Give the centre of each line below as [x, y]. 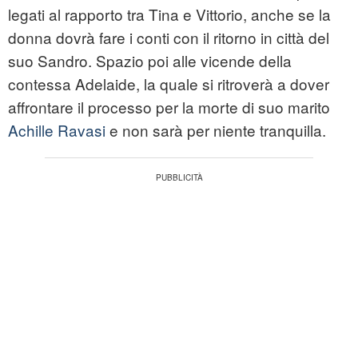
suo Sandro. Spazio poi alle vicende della [150, 61]
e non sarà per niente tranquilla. [218, 130]
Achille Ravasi [59, 130]
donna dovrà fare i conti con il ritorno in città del [169, 38]
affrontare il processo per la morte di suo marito [169, 107]
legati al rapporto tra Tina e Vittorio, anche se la [169, 14]
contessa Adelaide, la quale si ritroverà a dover [169, 84]
